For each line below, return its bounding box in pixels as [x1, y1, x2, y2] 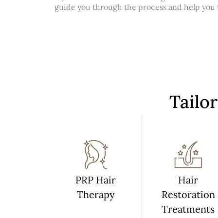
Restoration [161, 188, 215, 201]
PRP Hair [75, 174, 116, 186]
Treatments [162, 203, 215, 216]
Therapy [76, 188, 115, 201]
